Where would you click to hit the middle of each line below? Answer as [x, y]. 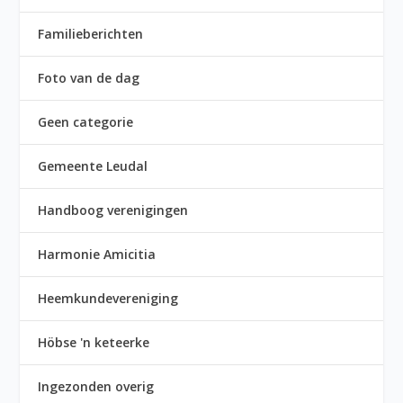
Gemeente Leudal [93, 166]
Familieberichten [91, 34]
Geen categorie [86, 122]
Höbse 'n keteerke [94, 343]
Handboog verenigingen [113, 210]
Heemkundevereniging [108, 299]
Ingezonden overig [96, 387]
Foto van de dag [89, 78]
